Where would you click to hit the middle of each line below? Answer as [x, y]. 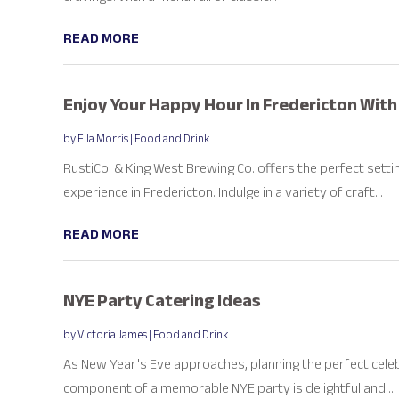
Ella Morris [102, 138]
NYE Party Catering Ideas [162, 300]
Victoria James [112, 334]
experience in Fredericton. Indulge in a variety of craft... [223, 192]
